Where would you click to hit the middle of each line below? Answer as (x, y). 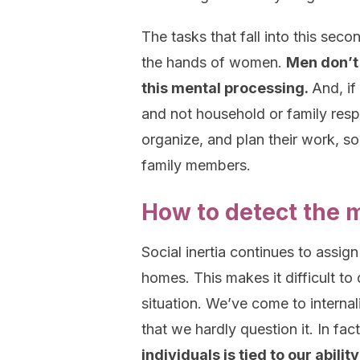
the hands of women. (214, 62)
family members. (196, 165)
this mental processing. (227, 88)
